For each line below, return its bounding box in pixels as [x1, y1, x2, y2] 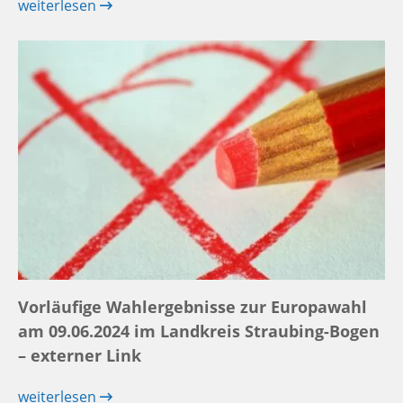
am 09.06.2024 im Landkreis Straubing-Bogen [18, 320, 380, 343]
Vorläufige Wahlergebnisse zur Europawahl [18, 296, 367, 318]
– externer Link [18, 345, 141, 367]
